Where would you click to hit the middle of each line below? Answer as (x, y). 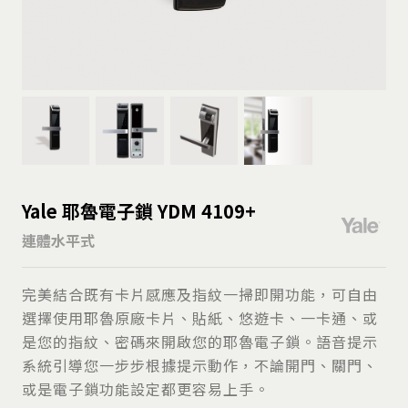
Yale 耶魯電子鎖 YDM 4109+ (139, 210)
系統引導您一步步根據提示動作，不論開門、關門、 (200, 365)
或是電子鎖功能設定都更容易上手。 (146, 388)
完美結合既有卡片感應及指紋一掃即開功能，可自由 (200, 294)
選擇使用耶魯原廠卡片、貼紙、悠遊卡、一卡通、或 (200, 317)
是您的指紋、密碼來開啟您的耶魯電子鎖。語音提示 (200, 341)
